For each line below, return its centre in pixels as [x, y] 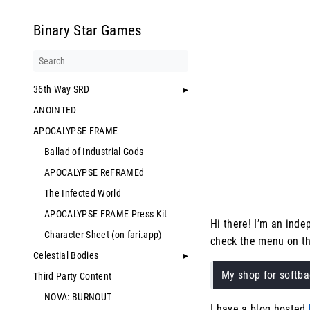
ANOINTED [55, 110]
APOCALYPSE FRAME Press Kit [106, 214]
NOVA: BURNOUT [78, 297]
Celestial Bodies [66, 255]
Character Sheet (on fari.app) [103, 235]
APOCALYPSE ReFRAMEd [94, 172]
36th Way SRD [61, 89]
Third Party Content [73, 276]
